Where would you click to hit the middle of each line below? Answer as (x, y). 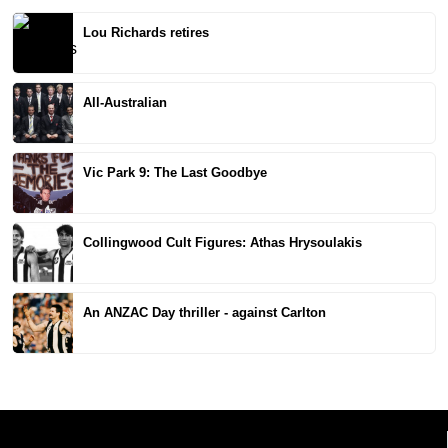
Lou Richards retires (146, 32)
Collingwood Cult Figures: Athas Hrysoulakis (222, 242)
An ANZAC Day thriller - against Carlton (204, 312)
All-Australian (125, 102)
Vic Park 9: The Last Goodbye (175, 172)
